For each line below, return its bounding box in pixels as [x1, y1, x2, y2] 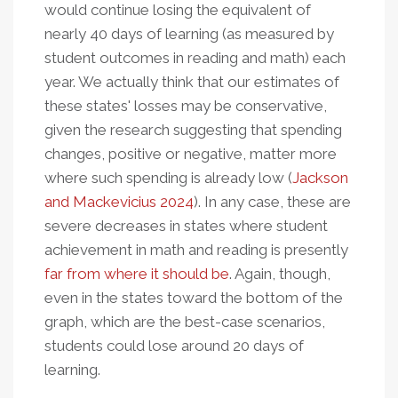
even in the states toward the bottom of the [44, 289, 343, 307]
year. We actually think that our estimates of [44, 73, 339, 92]
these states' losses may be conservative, [44, 97, 327, 115]
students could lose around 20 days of [44, 337, 304, 355]
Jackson [292, 169, 348, 187]
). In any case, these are [194, 193, 351, 211]
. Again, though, [229, 265, 330, 283]
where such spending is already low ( [44, 169, 292, 187]
